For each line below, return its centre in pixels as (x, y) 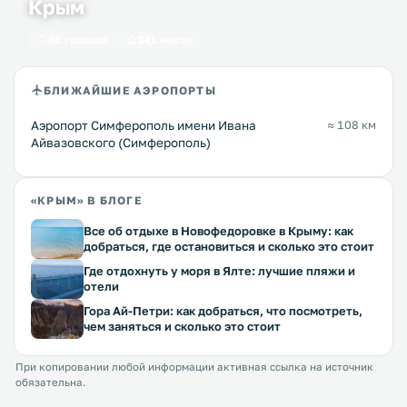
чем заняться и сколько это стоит (182, 327)
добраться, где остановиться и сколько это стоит (229, 247)
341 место (164, 40)
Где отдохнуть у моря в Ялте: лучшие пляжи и (219, 271)
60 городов (78, 40)
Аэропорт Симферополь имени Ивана (144, 126)
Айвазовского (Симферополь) (121, 143)
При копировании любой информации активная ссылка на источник (194, 367)
